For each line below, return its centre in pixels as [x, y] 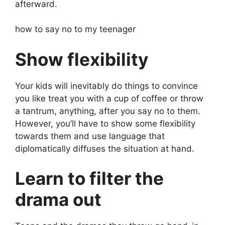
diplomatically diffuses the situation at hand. [106, 148]
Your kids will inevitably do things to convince [106, 86]
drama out [58, 199]
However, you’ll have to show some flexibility [105, 123]
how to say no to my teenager [75, 29]
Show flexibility [82, 59]
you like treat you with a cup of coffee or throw [109, 98]
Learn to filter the [89, 178]
